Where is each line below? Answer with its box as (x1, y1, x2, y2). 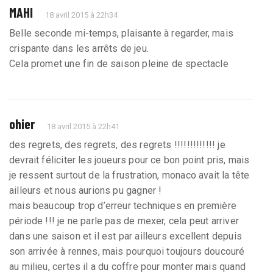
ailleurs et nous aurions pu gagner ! (9, 184, 162, 196)
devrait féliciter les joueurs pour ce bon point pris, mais (9, 154, 250, 166)
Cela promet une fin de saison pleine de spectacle (9, 57, 229, 69)
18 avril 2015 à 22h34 (45, 10, 118, 19)
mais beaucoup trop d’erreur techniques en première (9, 199, 236, 211)
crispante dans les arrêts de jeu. (9, 42, 149, 54)
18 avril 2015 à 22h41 (47, 121, 120, 131)
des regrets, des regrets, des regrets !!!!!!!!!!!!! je (9, 138, 225, 151)
